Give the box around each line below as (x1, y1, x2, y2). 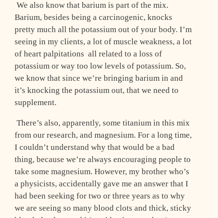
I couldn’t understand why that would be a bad (15, 143, 175, 152)
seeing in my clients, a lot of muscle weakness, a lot (15, 37, 192, 47)
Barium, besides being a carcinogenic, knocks (15, 13, 172, 22)
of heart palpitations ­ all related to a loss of (15, 49, 162, 59)
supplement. (15, 98, 56, 108)
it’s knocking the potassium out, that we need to (15, 86, 179, 95)
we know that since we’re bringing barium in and (15, 73, 183, 83)
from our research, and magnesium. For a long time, (15, 130, 192, 140)
